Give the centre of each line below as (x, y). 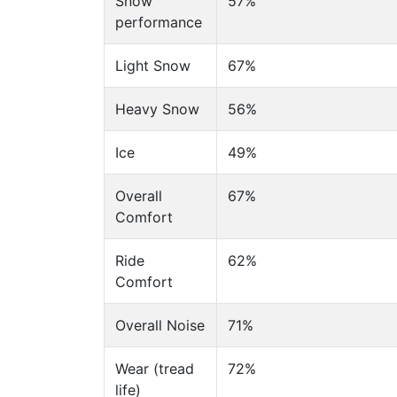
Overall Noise (160, 325)
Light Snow (153, 66)
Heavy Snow (157, 109)
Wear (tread (155, 369)
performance (159, 22)
